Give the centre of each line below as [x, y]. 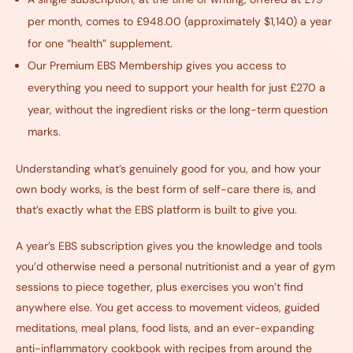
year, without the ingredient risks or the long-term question [178, 110]
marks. [44, 132]
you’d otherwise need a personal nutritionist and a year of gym [175, 267]
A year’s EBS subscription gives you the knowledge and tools [169, 246]
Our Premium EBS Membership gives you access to [157, 66]
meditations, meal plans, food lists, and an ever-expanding [165, 328]
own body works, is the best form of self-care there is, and [166, 190]
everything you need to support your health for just [159, 88]
